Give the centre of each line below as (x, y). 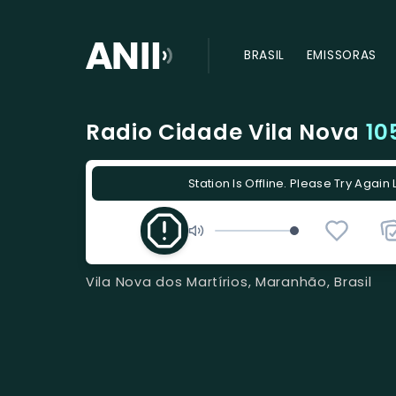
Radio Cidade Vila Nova (226, 133)
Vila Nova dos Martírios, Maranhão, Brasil (229, 282)
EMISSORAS (341, 56)
